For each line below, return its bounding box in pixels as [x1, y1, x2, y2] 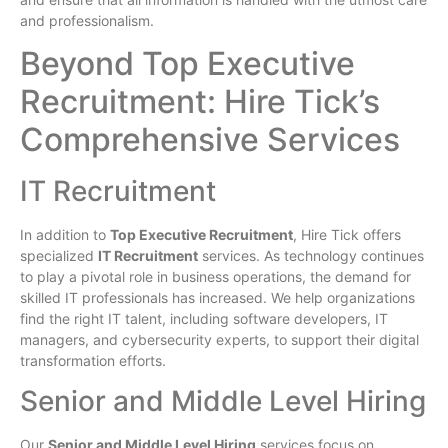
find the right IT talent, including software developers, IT [20, 310, 388, 328]
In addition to [20, 226, 110, 244]
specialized [20, 247, 98, 265]
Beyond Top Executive [20, 44, 355, 84]
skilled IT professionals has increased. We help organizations [20, 289, 415, 307]
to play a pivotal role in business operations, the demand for [20, 268, 411, 286]
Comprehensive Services [20, 120, 400, 160]
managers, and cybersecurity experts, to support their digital [20, 331, 419, 349]
